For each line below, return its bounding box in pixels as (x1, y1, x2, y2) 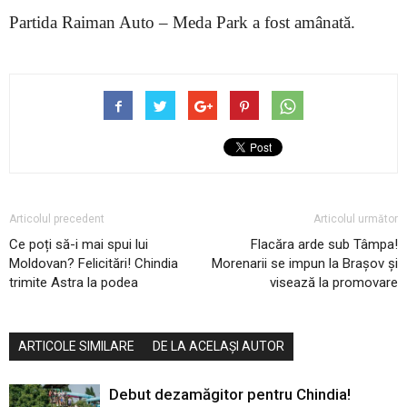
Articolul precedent (9, 213, 104, 225)
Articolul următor (313, 213, 398, 225)
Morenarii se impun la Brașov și (212, 255, 398, 272)
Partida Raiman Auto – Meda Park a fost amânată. (9, 13, 355, 32)
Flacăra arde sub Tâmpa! (251, 236, 398, 253)
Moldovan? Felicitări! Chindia (9, 255, 178, 272)
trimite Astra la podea (9, 274, 138, 291)
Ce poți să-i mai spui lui (9, 236, 148, 253)
